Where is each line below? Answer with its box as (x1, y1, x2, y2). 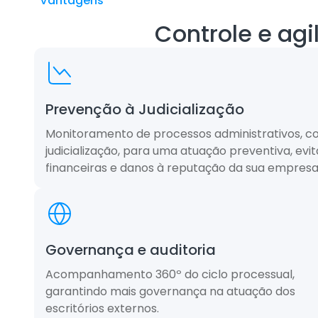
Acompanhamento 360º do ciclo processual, (45, 266, 295, 283)
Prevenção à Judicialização (45, 99, 244, 120)
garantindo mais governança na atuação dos (45, 283, 295, 300)
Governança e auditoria (45, 240, 216, 261)
